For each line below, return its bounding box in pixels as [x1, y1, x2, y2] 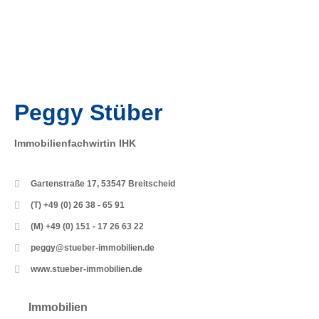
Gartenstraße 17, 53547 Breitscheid [30, 179, 175, 189]
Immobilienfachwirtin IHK [14, 137, 136, 149]
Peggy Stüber [14, 99, 162, 125]
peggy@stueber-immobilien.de [30, 243, 155, 253]
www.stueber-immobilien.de [30, 264, 142, 275]
